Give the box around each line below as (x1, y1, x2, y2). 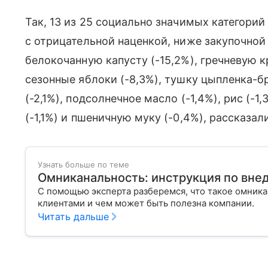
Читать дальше (38, 210, 109, 223)
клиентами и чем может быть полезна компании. (38, 197, 264, 209)
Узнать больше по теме (38, 159, 129, 169)
